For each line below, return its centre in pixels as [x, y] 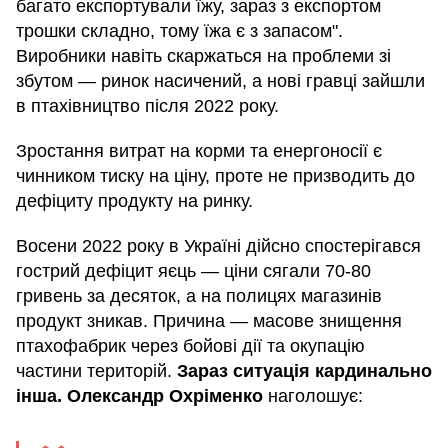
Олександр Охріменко [165, 395]
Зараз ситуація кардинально [304, 370]
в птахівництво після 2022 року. [147, 105]
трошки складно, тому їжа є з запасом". [179, 30]
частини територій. [96, 370]
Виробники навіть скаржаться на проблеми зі [203, 55]
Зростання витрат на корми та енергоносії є [199, 150]
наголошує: [313, 395]
